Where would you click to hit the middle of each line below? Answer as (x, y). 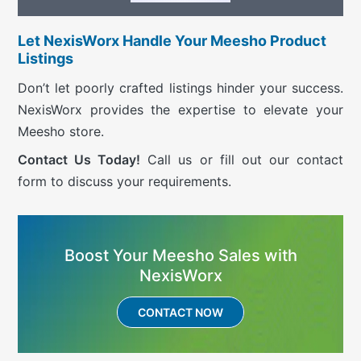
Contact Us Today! (79, 160)
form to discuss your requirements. (124, 182)
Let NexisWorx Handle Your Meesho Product (172, 41)
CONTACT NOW (180, 313)
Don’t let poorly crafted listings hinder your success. (180, 88)
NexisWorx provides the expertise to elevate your (180, 110)
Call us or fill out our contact (242, 160)
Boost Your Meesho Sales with (180, 256)
